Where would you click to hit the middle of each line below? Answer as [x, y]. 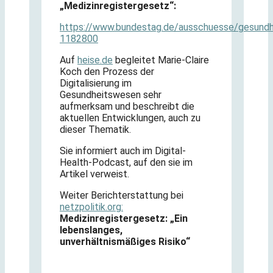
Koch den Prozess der [107, 71]
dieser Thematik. [95, 129]
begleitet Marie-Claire [161, 60]
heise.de [95, 60]
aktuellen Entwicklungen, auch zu [130, 118]
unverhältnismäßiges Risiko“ [125, 241]
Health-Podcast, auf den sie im [126, 162]
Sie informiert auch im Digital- [123, 151]
